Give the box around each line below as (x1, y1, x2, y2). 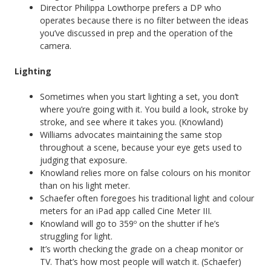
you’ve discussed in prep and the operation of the (40, 27, 233, 39)
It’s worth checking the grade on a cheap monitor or (40, 243, 243, 255)
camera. (40, 39, 71, 51)
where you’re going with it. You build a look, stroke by (40, 103, 248, 115)
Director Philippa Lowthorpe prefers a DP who (40, 1, 221, 13)
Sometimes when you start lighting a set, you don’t (40, 90, 239, 102)
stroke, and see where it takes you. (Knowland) (40, 116, 223, 128)
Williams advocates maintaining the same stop (40, 128, 222, 140)
